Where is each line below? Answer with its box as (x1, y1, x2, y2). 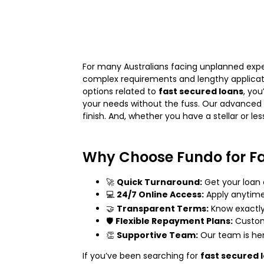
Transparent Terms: (117, 202, 209, 214)
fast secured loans (159, 85, 243, 97)
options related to (82, 85, 159, 97)
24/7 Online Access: (117, 188, 204, 200)
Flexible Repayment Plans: (115, 214, 233, 227)
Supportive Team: (117, 229, 198, 241)
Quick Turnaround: (117, 176, 202, 188)
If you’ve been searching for (82, 249, 200, 262)
